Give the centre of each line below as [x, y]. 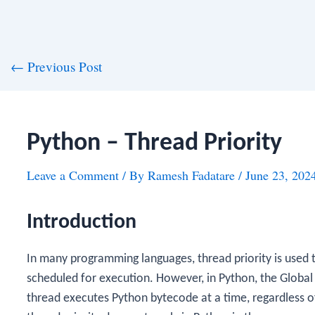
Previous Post [63, 66]
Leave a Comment [73, 175]
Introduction [82, 223]
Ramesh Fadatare [193, 175]
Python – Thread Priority [154, 143]
